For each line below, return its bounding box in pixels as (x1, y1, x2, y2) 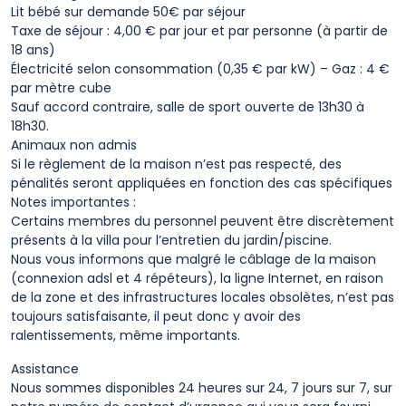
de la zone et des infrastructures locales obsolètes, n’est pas (11, 288, 394, 306)
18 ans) (11, 41, 55, 59)
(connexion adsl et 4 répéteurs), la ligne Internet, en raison (11, 269, 383, 287)
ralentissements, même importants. (11, 326, 240, 344)
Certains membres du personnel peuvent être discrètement (11, 212, 394, 230)
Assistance (11, 360, 79, 378)
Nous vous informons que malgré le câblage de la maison (11, 250, 376, 268)
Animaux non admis (11, 136, 137, 154)
